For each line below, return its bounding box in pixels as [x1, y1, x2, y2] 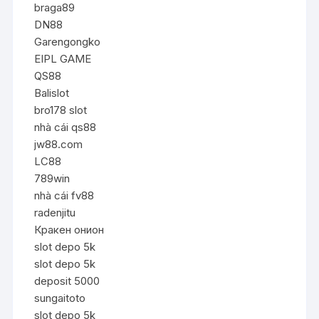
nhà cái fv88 [34, 188, 95, 202]
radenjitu [34, 205, 76, 219]
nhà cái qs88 [34, 120, 97, 134]
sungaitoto [34, 291, 86, 305]
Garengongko [34, 34, 101, 48]
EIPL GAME [34, 51, 92, 66]
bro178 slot [34, 103, 88, 117]
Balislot [34, 85, 70, 100]
